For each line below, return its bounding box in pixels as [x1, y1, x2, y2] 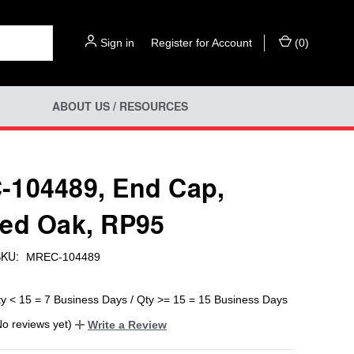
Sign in [100, 36, 134, 49]
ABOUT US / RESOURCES [51, 98, 188, 115]
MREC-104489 [25, 250, 100, 263]
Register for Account [151, 36, 252, 49]
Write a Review [88, 318, 167, 331]
